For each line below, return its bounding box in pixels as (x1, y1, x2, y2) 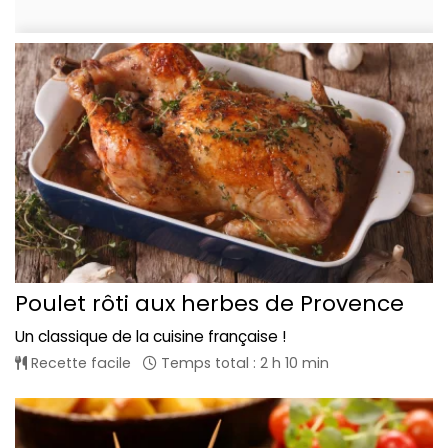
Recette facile (27, 352, 131, 373)
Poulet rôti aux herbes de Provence (15, 287, 404, 319)
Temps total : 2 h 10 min (157, 352, 329, 373)
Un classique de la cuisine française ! (15, 325, 286, 347)
